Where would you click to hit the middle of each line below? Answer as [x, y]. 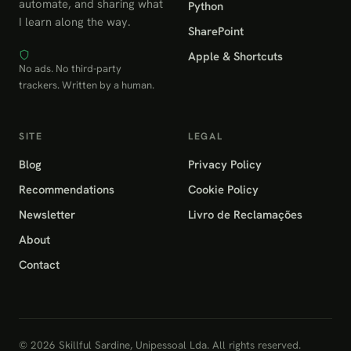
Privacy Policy [225, 164]
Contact [39, 264]
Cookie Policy [223, 189]
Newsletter [47, 214]
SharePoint [216, 31]
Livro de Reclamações [245, 214]
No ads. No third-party [70, 68]
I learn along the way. [75, 21]
